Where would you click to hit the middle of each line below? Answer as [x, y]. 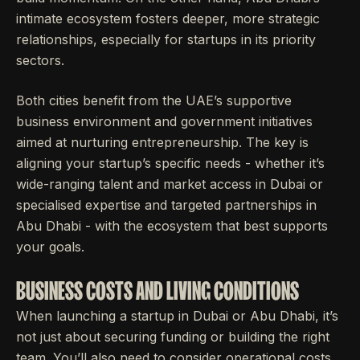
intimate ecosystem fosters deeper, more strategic [168, 18]
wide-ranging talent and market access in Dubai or [170, 184]
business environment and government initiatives [164, 121]
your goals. [50, 247]
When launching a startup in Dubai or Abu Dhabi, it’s [177, 316]
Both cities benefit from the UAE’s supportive [154, 100]
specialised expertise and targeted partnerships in [166, 205]
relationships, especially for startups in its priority [166, 39]
